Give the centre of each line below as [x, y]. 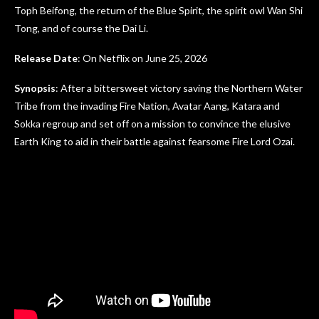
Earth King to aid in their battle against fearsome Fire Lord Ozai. [155, 141]
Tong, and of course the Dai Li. [82, 28]
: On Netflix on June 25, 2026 [142, 58]
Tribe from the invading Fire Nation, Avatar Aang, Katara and [147, 105]
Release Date [46, 58]
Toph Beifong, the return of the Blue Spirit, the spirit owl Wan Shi [158, 10]
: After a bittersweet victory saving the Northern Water [179, 88]
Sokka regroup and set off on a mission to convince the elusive [152, 123]
